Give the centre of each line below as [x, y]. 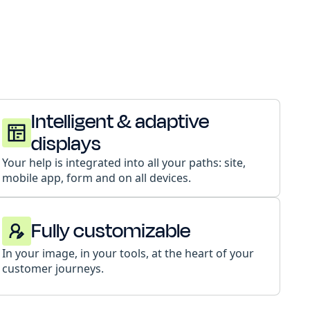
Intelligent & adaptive [120, 121]
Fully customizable [110, 231]
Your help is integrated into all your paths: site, [124, 163]
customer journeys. [53, 268]
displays [66, 144]
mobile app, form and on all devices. [96, 178]
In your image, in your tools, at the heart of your [128, 253]
